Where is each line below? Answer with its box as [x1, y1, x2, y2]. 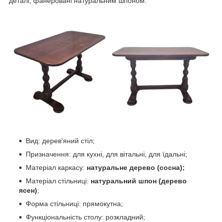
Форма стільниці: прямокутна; [26, 200, 123, 208]
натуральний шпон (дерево [91, 177, 187, 185]
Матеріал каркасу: [26, 164, 87, 172]
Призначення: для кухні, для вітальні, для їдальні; [26, 150, 187, 159]
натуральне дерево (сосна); [87, 164, 185, 172]
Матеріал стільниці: [26, 177, 91, 185]
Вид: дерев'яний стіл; [26, 137, 95, 145]
